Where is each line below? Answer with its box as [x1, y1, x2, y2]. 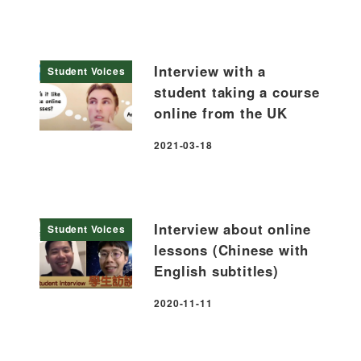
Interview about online [154, 218, 311, 239]
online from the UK [154, 102, 288, 122]
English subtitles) [154, 260, 279, 280]
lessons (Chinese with [154, 239, 309, 259]
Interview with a [154, 60, 267, 81]
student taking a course [154, 81, 320, 102]
